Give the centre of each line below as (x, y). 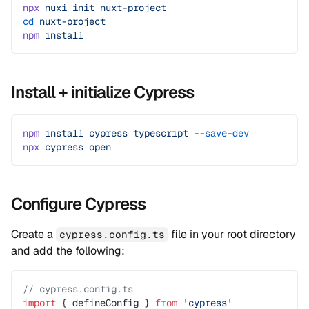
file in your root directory (232, 234)
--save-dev (219, 133)
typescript (158, 133)
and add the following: (68, 251)
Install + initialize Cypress (103, 92)
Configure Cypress (78, 204)
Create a (33, 234)
